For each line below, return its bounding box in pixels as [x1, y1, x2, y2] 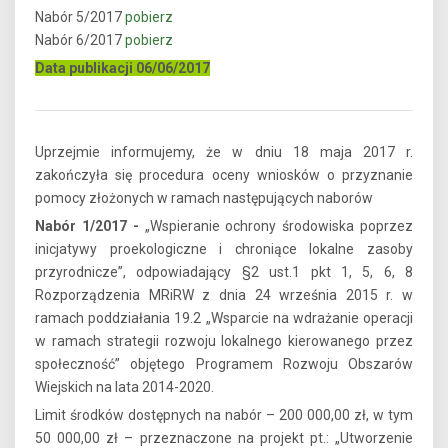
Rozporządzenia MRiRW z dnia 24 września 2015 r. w [35, 287, 413, 304]
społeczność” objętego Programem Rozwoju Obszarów [35, 356, 413, 373]
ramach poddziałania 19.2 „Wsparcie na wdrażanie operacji [35, 310, 413, 327]
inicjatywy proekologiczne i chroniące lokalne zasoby [35, 241, 413, 258]
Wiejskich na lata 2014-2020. [35, 379, 214, 396]
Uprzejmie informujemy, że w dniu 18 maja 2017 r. [35, 144, 413, 161]
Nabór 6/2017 [35, 32, 125, 49]
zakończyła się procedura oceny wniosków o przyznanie [35, 167, 413, 184]
